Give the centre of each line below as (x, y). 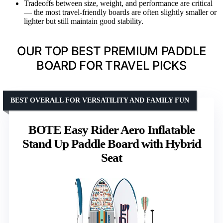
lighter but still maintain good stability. (84, 21)
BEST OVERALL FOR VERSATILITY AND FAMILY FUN (100, 100)
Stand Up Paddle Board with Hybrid (111, 143)
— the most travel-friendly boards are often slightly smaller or (120, 12)
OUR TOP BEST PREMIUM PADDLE (111, 51)
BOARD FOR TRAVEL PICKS (111, 65)
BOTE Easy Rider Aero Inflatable (111, 129)
